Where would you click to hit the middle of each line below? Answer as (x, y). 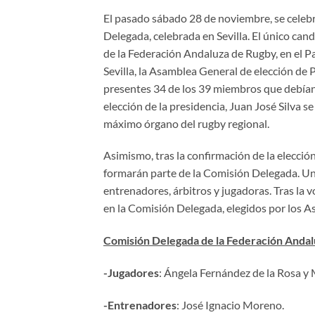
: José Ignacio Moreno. (230, 304)
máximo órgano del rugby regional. (186, 123)
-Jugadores (131, 273)
